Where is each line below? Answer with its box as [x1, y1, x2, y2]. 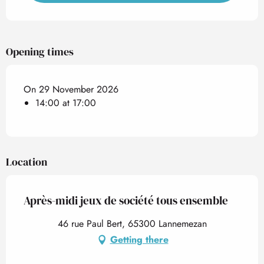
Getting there [110, 233, 169, 246]
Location [6, 154, 47, 169]
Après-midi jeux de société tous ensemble [24, 193, 228, 208]
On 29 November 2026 [24, 82, 118, 96]
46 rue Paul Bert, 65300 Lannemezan [57, 217, 207, 230]
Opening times [6, 44, 74, 59]
